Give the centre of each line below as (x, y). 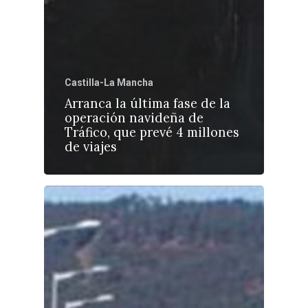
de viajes (91, 147)
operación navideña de (134, 118)
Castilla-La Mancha (109, 83)
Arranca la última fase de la (147, 104)
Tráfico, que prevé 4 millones (152, 133)
